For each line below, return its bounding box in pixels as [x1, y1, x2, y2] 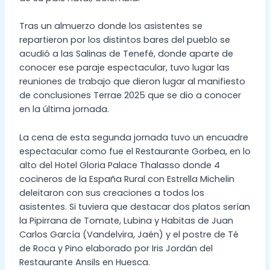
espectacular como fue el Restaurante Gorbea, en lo [19, 145, 251, 157]
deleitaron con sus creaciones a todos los [19, 186, 204, 199]
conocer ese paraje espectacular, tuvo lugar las [19, 61, 230, 74]
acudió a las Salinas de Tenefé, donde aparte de [19, 48, 233, 60]
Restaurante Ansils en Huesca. [19, 256, 150, 268]
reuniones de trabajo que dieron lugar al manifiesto [19, 75, 245, 88]
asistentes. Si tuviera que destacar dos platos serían [19, 200, 250, 213]
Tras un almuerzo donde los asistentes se [19, 20, 202, 33]
